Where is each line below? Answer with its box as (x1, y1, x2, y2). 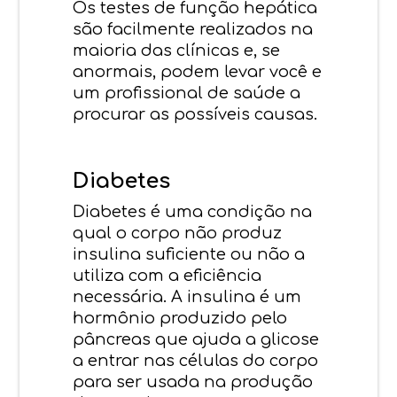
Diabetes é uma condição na (73, 202, 313, 221)
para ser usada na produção (73, 372, 314, 391)
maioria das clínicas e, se (73, 41, 281, 59)
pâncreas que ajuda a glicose (73, 330, 320, 348)
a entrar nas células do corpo (73, 351, 319, 370)
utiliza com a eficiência (73, 266, 262, 284)
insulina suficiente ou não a (73, 245, 306, 263)
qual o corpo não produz (73, 223, 283, 242)
